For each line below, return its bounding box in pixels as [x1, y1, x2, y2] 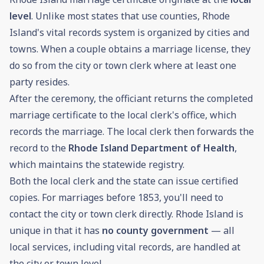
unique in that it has [9, 224, 102, 237]
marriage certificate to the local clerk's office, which [9, 108, 236, 122]
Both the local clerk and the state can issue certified [9, 174, 238, 188]
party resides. [9, 75, 70, 89]
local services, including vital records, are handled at [9, 240, 240, 254]
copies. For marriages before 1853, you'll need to [9, 191, 223, 204]
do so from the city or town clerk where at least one [9, 59, 236, 72]
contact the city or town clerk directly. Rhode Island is [9, 207, 243, 221]
